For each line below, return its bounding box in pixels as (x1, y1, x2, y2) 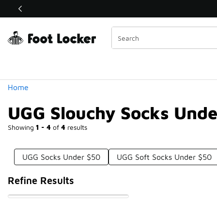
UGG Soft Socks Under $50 (117, 153, 212, 161)
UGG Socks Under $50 (22, 153, 101, 161)
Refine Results (8, 175, 74, 186)
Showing (8, 123, 36, 131)
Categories (7, 15, 78, 31)
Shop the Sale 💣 (73, 5, 121, 13)
